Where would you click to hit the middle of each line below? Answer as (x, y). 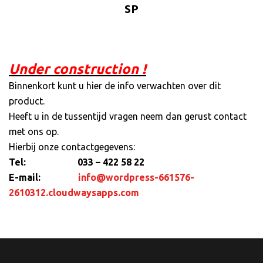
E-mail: (43, 177)
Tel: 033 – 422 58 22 (77, 162)
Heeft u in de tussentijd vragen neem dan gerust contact (128, 116)
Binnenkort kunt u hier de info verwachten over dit (115, 85)
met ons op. (34, 131)
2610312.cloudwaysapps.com (74, 192)
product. (27, 101)
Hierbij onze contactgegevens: (72, 146)
